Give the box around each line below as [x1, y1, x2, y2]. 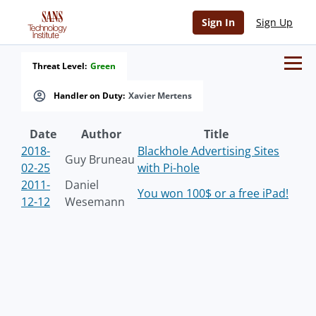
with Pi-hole [138, 160, 200, 176]
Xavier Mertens [128, 90, 192, 102]
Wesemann [65, 194, 125, 209]
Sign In [202, 16, 235, 29]
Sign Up [256, 16, 293, 29]
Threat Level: [32, 60, 87, 72]
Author [81, 126, 121, 142]
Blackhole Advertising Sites [138, 143, 279, 159]
